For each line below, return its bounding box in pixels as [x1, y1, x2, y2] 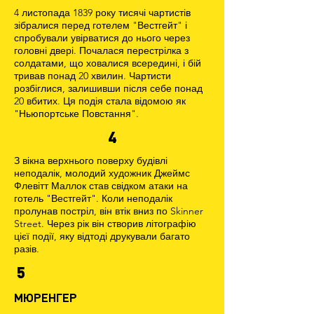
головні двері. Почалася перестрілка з [14, 44, 189, 57]
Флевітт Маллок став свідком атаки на [14, 179, 188, 192]
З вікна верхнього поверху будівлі [14, 154, 168, 167]
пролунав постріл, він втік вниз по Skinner [14, 205, 203, 217]
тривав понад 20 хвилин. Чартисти [14, 69, 171, 82]
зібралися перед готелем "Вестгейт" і [14, 19, 187, 32]
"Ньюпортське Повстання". [14, 107, 139, 120]
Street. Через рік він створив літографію [14, 217, 196, 230]
